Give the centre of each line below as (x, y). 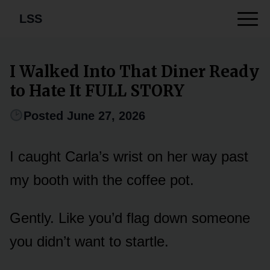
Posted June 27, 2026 (84, 115)
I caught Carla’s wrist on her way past (129, 156)
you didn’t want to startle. (89, 241)
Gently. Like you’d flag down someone (130, 218)
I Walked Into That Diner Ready (134, 71)
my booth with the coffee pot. (102, 180)
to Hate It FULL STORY (97, 90)
